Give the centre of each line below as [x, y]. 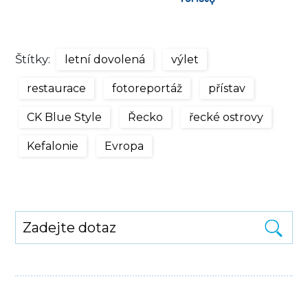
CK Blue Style [65, 117]
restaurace [57, 88]
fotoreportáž [147, 88]
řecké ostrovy [227, 117]
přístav [227, 88]
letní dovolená [105, 59]
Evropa [124, 146]
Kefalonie [53, 146]
